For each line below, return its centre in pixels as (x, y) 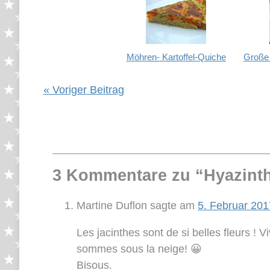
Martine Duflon (112, 205)
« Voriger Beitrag (84, 89)
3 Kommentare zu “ (128, 176)
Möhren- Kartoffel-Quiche (176, 57)
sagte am (172, 205)
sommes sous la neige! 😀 (139, 249)
